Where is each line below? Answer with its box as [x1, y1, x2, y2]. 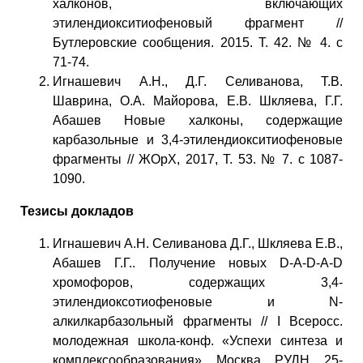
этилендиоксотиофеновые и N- [53, 294, 343, 309]
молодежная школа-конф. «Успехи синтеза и [53, 333, 343, 348]
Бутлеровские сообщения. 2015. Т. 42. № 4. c [53, 35, 343, 49]
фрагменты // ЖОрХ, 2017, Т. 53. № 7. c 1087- [53, 152, 343, 166]
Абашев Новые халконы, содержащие [53, 113, 343, 127]
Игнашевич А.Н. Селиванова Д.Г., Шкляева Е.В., [53, 236, 343, 250]
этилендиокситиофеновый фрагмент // [53, 15, 343, 30]
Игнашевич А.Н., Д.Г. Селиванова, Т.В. [53, 74, 343, 88]
